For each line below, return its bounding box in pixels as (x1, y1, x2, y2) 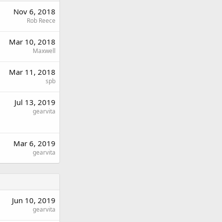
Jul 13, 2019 (14, 97, 55, 107)
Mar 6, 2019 (13, 138, 55, 148)
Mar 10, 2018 (9, 37, 55, 47)
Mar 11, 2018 (9, 67, 55, 77)
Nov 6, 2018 (13, 6, 55, 16)
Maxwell (33, 47, 55, 55)
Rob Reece (27, 16, 55, 25)
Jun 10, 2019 (12, 195, 55, 205)
